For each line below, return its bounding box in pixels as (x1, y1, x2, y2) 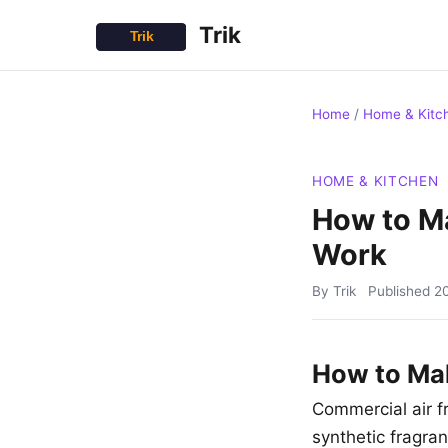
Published (368, 283, 434, 299)
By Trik (312, 283, 356, 299)
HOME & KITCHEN (312, 173, 439, 189)
